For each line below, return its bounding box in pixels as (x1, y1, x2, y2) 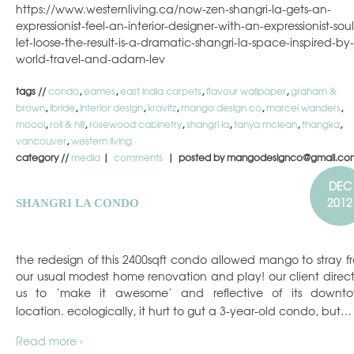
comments (114, 150, 165, 165)
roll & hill (50, 117, 85, 132)
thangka (302, 117, 340, 132)
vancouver (16, 134, 66, 149)
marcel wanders (266, 100, 341, 115)
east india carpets (120, 84, 201, 99)
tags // (16, 84, 48, 99)
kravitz (148, 100, 176, 115)
